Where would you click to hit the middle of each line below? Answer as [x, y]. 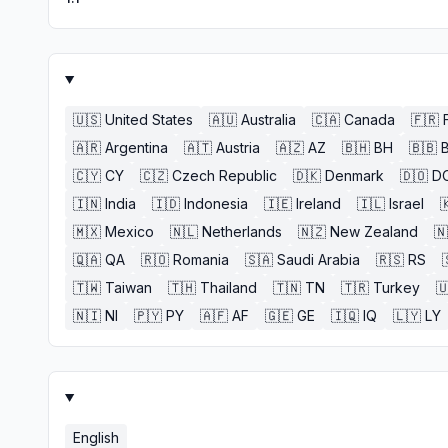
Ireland [318, 203]
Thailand [228, 287]
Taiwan [128, 287]
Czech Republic [224, 175]
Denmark [354, 175]
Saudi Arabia [318, 259]
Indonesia [216, 203]
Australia [268, 119]
